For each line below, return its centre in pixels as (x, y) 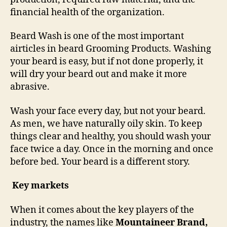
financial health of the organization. (87, 12)
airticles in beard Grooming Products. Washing (111, 49)
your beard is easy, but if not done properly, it (107, 62)
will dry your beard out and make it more (99, 74)
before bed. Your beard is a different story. (100, 162)
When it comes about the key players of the (102, 210)
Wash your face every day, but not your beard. (108, 111)
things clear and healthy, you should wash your (110, 136)
